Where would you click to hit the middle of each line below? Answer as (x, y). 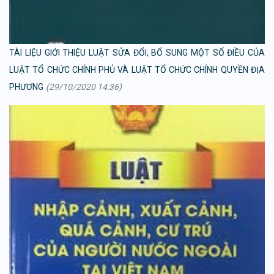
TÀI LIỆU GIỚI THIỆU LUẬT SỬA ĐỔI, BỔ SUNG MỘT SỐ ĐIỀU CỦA (137, 53)
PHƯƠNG (26, 87)
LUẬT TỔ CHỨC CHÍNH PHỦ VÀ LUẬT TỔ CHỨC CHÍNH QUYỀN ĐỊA (137, 70)
